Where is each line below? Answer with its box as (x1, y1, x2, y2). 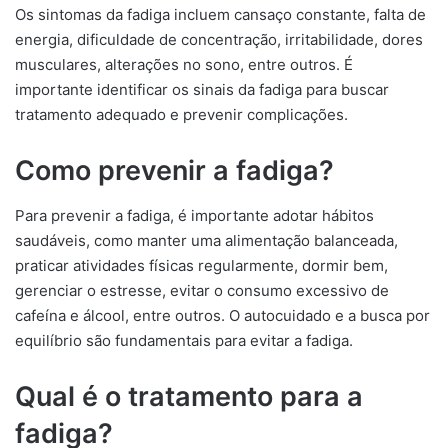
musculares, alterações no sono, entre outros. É (15, 55, 353, 74)
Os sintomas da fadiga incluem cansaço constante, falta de (15, 5, 426, 24)
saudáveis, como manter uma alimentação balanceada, (15, 230, 398, 250)
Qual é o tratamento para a (15, 379, 363, 413)
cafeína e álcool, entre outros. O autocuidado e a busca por (15, 305, 430, 325)
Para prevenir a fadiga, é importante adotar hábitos (15, 205, 374, 225)
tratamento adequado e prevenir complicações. (15, 105, 348, 124)
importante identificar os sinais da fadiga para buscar (15, 80, 389, 99)
